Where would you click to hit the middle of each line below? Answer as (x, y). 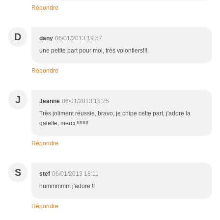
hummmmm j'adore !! (67, 186)
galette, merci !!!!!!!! (64, 124)
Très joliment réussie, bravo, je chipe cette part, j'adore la (115, 114)
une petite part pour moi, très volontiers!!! (93, 51)
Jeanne (50, 101)
